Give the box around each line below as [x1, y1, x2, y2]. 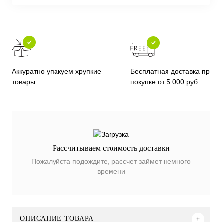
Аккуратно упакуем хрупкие [12, 67, 101, 76]
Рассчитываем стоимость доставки [52, 144, 170, 153]
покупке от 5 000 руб [130, 77, 198, 86]
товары [12, 78, 35, 86]
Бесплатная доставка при [130, 67, 214, 75]
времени [97, 167, 125, 176]
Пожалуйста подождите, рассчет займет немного [31, 157, 191, 166]
